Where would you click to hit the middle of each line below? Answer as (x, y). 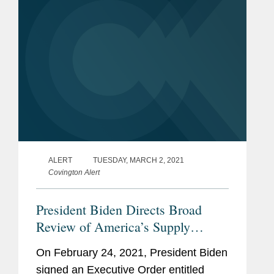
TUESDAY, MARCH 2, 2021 (139, 160)
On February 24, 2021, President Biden (132, 252)
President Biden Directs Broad (119, 209)
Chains (55, 243)
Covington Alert (74, 172)
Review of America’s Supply (113, 226)
